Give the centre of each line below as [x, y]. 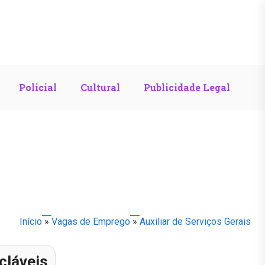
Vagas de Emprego [91, 221]
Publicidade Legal [187, 87]
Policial [38, 87]
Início [31, 221]
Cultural [100, 87]
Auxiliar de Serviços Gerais [195, 221]
